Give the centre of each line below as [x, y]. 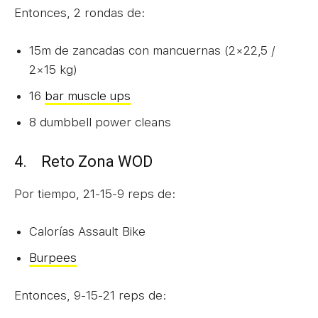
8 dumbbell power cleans [100, 122]
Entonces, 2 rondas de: [79, 12]
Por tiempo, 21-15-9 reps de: [95, 193]
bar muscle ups [88, 95]
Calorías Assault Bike [87, 231]
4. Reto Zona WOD [83, 161]
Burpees [53, 257]
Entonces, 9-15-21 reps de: [90, 295]
